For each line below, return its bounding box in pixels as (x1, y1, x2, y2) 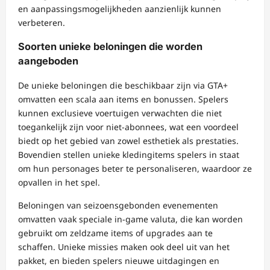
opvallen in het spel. (18, 176, 100, 188)
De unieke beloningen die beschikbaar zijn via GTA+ (18, 79, 228, 91)
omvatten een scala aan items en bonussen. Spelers (18, 93, 228, 105)
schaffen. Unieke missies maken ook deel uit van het (18, 240, 230, 253)
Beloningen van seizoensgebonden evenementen (18, 199, 218, 211)
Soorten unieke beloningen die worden (18, 40, 202, 53)
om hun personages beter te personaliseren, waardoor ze (18, 162, 252, 174)
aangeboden (18, 55, 78, 67)
